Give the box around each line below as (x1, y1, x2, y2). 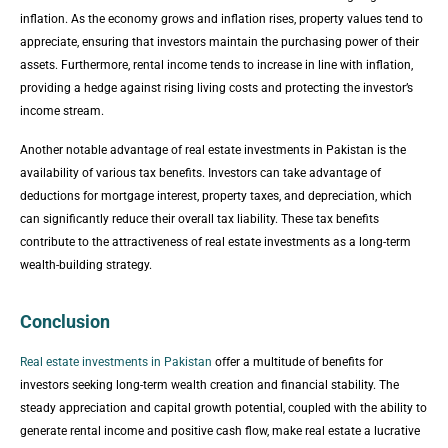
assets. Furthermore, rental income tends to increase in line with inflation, (20, 57, 413, 72)
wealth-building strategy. (20, 257, 152, 272)
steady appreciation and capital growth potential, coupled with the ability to (20, 400, 427, 415)
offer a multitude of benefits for (212, 354, 383, 369)
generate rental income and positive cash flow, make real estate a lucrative (20, 423, 420, 438)
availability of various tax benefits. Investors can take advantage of (20, 165, 381, 180)
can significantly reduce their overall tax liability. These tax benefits (20, 211, 379, 226)
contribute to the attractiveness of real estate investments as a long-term (20, 234, 411, 249)
